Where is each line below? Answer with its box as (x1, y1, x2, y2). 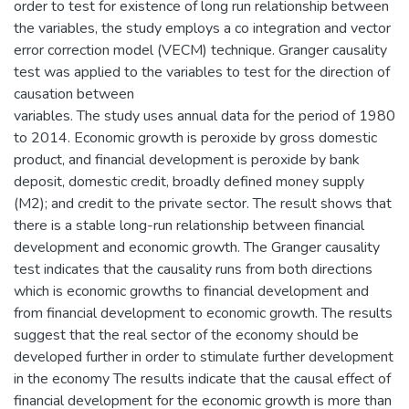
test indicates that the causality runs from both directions (14, 258, 372, 279)
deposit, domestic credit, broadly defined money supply (14, 171, 364, 192)
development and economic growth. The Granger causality (14, 236, 380, 257)
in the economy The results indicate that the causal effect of (14, 368, 391, 389)
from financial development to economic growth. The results (14, 302, 393, 323)
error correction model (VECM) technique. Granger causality (14, 39, 387, 60)
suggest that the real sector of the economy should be (14, 324, 359, 345)
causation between (14, 83, 134, 104)
